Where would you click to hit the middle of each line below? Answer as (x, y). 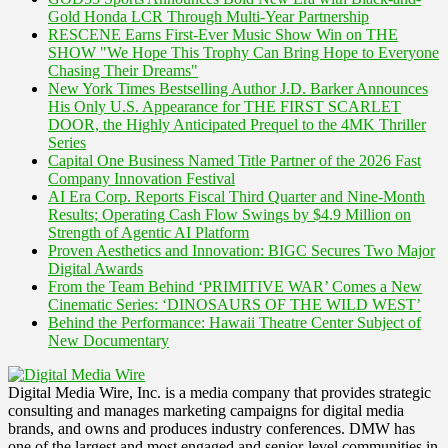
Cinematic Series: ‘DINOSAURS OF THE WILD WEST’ (234, 304)
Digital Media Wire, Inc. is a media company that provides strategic (219, 392)
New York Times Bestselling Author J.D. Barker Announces (238, 88)
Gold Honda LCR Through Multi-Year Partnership (208, 16)
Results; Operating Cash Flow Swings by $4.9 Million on (229, 214)
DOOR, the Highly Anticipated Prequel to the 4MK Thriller (237, 124)
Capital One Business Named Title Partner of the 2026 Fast (234, 160)
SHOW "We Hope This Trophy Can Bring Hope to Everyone (243, 52)
